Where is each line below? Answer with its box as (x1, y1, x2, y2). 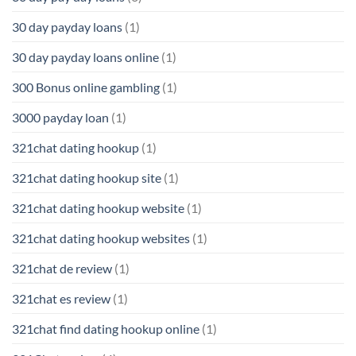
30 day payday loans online (12, 48, 159, 64)
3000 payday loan (12, 109, 109, 125)
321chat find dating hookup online (12, 320, 199, 336)
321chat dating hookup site (12, 169, 161, 185)
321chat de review (12, 260, 112, 276)
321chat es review (12, 290, 110, 306)
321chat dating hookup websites (12, 230, 190, 246)
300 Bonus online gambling (12, 79, 160, 95)
